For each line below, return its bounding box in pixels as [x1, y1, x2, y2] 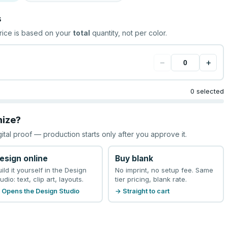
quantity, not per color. [90, 28, 167, 37]
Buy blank [115, 153, 153, 163]
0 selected [190, 87, 224, 95]
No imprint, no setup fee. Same [115, 165, 213, 174]
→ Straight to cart [115, 187, 169, 195]
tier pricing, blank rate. [115, 175, 187, 183]
